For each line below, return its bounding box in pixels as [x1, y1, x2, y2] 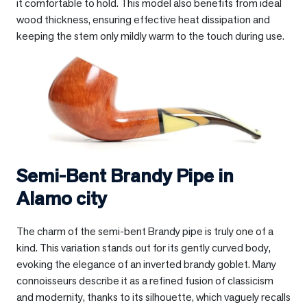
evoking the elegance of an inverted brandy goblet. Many [16, 257, 276, 272]
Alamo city [16, 186, 107, 211]
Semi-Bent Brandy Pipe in [16, 163, 234, 188]
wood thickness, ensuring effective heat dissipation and [16, 12, 270, 27]
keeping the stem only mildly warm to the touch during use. [16, 28, 284, 43]
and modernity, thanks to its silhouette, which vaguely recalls [16, 290, 291, 305]
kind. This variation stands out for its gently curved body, [16, 241, 271, 256]
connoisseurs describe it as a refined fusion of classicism [16, 273, 273, 288]
